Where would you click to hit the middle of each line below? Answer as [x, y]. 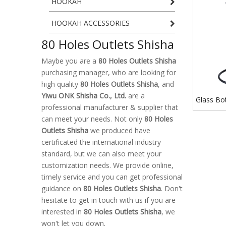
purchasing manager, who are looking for [109, 73]
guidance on [62, 189]
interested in [63, 212]
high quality [61, 84]
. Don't [172, 189]
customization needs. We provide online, [107, 165]
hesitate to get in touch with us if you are [108, 200]
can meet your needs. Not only [93, 119]
